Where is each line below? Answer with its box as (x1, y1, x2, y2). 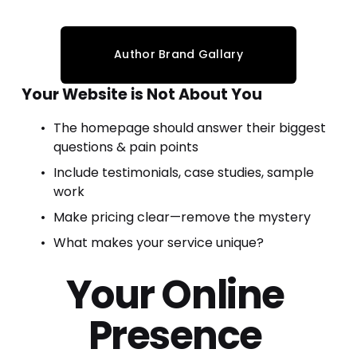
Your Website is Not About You (21, 83, 262, 105)
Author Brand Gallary (114, 46, 243, 63)
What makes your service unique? (53, 233, 264, 252)
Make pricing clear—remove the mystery (53, 207, 311, 226)
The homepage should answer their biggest (53, 118, 326, 137)
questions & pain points (53, 137, 198, 156)
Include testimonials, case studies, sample (53, 163, 314, 182)
